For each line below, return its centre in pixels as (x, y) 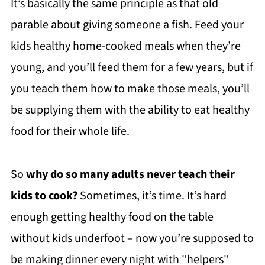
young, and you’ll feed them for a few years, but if (132, 68)
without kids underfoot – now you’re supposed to (132, 239)
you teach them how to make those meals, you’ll (130, 89)
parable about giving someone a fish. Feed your (127, 25)
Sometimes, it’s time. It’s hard (152, 196)
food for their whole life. (70, 132)
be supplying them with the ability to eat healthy (130, 110)
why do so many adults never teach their (130, 175)
